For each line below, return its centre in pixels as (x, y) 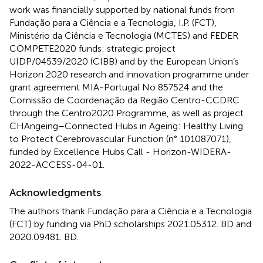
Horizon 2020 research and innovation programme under (129, 74)
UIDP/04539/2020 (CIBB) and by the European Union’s (124, 61)
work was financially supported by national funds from (122, 9)
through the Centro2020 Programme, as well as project (127, 113)
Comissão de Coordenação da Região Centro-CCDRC (124, 100)
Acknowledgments (55, 192)
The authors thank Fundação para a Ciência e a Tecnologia (131, 211)
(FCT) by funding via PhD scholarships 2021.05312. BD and (130, 224)
